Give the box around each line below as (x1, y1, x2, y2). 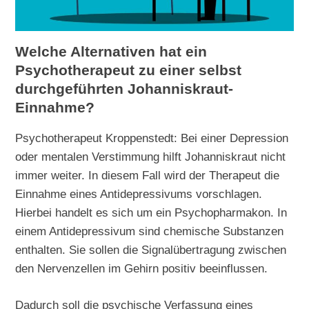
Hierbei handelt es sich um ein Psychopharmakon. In (15, 206, 288, 220)
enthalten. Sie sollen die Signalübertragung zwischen (15, 243, 287, 257)
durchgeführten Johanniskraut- (15, 80, 234, 97)
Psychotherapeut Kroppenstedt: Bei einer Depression (15, 131, 289, 146)
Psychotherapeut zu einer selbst (15, 61, 242, 79)
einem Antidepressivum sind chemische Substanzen (15, 224, 284, 239)
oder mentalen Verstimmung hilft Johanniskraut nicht (15, 150, 286, 164)
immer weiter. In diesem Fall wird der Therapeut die (15, 168, 280, 183)
